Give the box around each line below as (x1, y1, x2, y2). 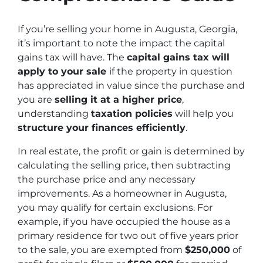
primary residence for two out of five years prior (18, 230, 238, 241)
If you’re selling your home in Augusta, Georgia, (18, 23, 237, 35)
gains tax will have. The (18, 52, 127, 63)
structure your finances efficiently (18, 122, 186, 133)
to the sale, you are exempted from (18, 244, 185, 255)
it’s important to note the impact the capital (18, 38, 225, 49)
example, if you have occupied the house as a (18, 216, 230, 227)
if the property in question (109, 66, 232, 77)
